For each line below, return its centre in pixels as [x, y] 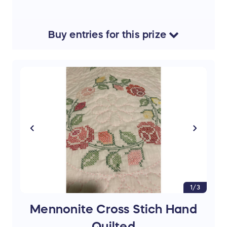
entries [86, 35]
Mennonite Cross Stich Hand [113, 210]
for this [123, 35]
